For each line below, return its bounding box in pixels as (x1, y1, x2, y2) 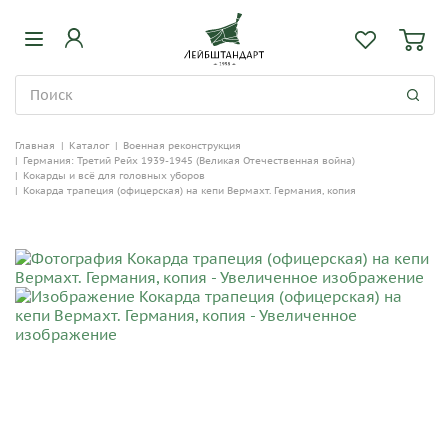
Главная (15, 139, 55, 152)
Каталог (69, 139, 109, 152)
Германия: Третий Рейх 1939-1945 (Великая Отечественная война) (23, 154, 355, 167)
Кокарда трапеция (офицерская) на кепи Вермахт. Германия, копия (23, 184, 356, 197)
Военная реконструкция (123, 139, 241, 152)
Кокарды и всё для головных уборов (23, 169, 205, 182)
